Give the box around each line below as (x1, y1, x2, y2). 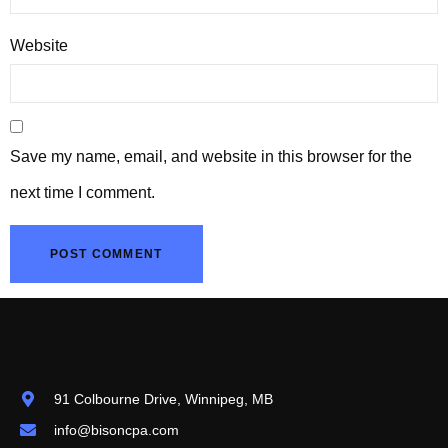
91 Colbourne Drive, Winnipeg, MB (54, 390, 273, 407)
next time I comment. (10, 183, 155, 201)
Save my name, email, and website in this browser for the (10, 147, 412, 165)
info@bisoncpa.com (54, 421, 179, 438)
